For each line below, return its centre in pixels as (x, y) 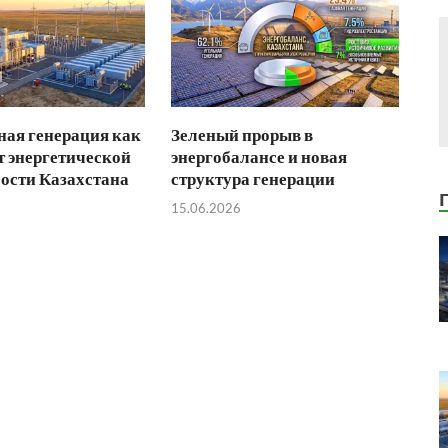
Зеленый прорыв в (242, 135)
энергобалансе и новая (259, 157)
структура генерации (253, 179)
